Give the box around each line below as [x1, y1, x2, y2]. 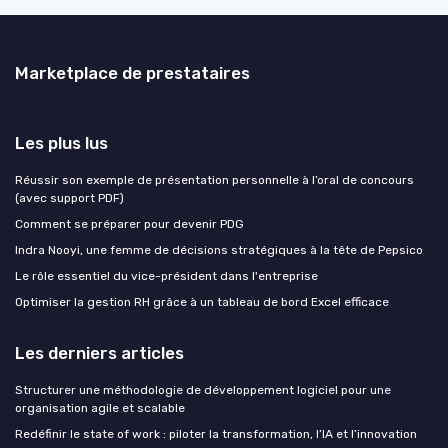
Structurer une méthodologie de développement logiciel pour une [15, 382, 391, 397]
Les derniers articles [15, 342, 184, 363]
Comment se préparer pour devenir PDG [15, 216, 244, 231]
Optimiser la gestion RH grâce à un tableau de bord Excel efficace [15, 294, 389, 309]
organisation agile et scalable [15, 400, 185, 415]
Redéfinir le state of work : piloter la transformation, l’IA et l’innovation [15, 426, 417, 441]
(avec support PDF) [15, 190, 124, 205]
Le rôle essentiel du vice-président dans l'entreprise [15, 268, 318, 283]
